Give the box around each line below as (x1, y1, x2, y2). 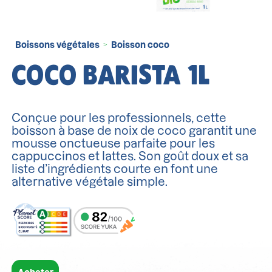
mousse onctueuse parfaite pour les (12, 137, 216, 151)
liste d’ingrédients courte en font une (12, 163, 219, 176)
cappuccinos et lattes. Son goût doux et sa (12, 150, 249, 163)
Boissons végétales (15, 39, 100, 50)
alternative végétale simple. (12, 175, 168, 189)
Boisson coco (111, 39, 170, 50)
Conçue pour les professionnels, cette (12, 112, 227, 125)
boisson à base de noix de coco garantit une (12, 124, 257, 138)
